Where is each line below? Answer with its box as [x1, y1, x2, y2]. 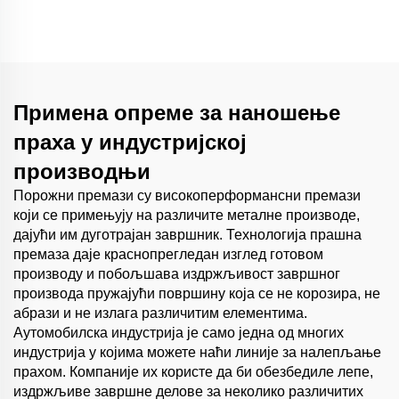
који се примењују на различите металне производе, [13, 208, 360, 224]
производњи [13, 159, 151, 184]
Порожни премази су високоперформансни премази [13, 188, 361, 204]
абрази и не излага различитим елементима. [13, 305, 307, 322]
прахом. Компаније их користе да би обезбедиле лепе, [13, 364, 373, 380]
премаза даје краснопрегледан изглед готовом [13, 247, 323, 263]
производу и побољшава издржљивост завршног [13, 266, 340, 282]
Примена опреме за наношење [13, 101, 340, 126]
